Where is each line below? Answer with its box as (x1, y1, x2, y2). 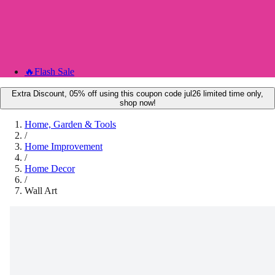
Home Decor (25, 163, 75, 174)
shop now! (119, 98, 156, 107)
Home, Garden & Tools (25, 119, 116, 130)
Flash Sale (34, 66, 74, 77)
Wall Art (25, 185, 57, 196)
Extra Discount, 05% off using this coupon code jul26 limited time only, (12, 89, 263, 98)
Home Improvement (25, 141, 103, 152)
